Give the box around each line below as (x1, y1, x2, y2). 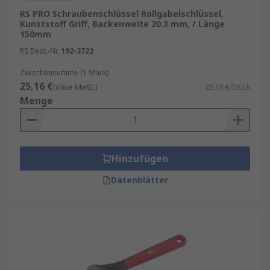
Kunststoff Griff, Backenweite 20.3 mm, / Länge (20, 18, 225, 30)
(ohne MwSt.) (53, 82, 97, 92)
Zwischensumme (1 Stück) (20, 67, 108, 78)
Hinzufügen (111, 152, 168, 165)
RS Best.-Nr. (20, 46, 59, 56)
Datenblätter (110, 174, 168, 186)
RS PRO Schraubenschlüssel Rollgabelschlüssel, (20, 8, 224, 19)
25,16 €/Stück (205, 82, 250, 92)
